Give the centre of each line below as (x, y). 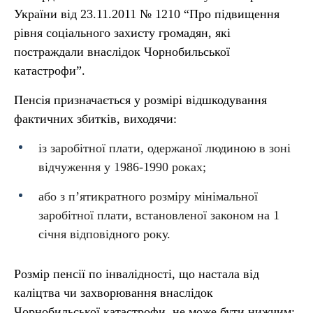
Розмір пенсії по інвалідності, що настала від (137, 274)
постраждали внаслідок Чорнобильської (122, 52)
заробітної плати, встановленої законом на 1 (159, 215)
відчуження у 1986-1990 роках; (122, 167)
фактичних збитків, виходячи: (95, 119)
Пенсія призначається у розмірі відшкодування (140, 100)
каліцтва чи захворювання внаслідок (114, 293)
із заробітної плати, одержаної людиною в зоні (165, 148)
